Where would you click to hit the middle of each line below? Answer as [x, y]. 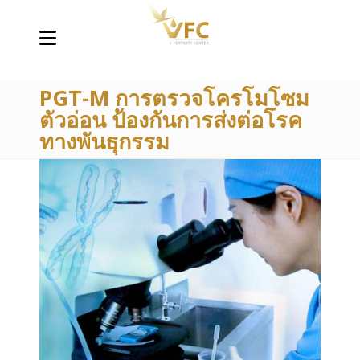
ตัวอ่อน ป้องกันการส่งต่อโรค [171, 119]
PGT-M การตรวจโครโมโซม [174, 98]
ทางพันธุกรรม [104, 141]
